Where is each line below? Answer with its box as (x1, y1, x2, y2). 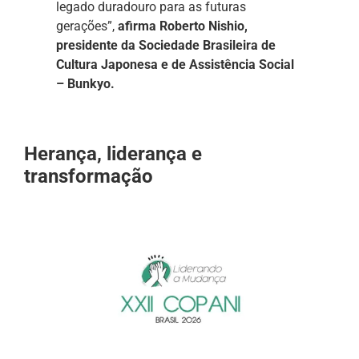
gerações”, (56, 18, 118, 34)
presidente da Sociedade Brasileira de (56, 38, 276, 54)
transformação (24, 164, 153, 188)
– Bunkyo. (56, 76, 115, 92)
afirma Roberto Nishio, (118, 18, 248, 34)
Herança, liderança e (24, 142, 202, 165)
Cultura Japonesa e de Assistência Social (56, 57, 294, 73)
